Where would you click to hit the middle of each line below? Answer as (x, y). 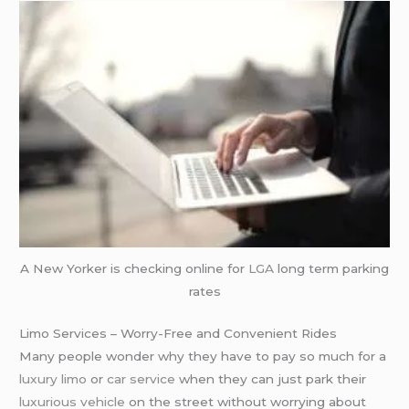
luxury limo (53, 378)
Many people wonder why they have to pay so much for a (203, 356)
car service (142, 378)
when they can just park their (271, 378)
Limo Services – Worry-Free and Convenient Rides (178, 333)
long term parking (331, 269)
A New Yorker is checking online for (134, 269)
